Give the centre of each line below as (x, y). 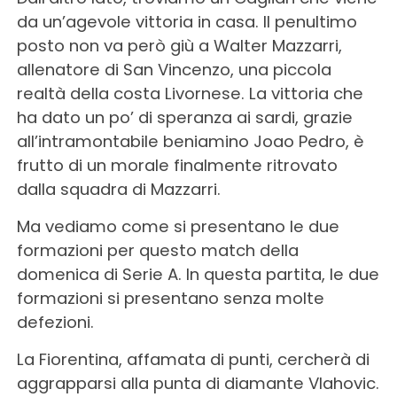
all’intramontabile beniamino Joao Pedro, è (190, 142)
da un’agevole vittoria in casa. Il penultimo (187, 22)
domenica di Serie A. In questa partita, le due (198, 275)
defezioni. (55, 323)
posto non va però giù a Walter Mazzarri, (179, 46)
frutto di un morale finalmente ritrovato (177, 166)
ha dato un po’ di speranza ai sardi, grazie (184, 118)
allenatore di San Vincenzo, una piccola (174, 70)
